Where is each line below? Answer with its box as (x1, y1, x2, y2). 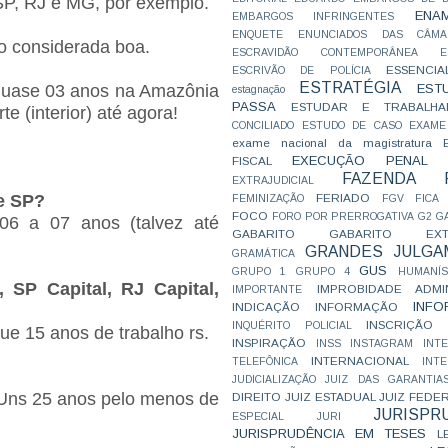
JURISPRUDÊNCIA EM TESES (232, 426, 427, 441)
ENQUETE (232, 29, 283, 40)
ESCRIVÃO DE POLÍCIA (232, 65, 371, 76)
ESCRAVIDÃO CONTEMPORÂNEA (232, 47, 418, 58)
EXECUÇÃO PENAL (292, 153, 428, 168)
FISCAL (232, 154, 272, 167)
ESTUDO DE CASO (301, 120, 402, 131)
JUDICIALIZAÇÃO (232, 374, 316, 385)
